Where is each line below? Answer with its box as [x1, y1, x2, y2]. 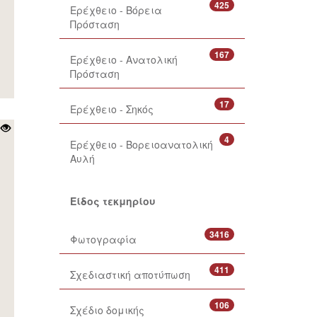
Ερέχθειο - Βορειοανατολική [69, 137, 213, 151]
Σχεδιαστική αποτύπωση [69, 267, 190, 282]
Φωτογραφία [69, 232, 137, 246]
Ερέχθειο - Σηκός [69, 102, 154, 116]
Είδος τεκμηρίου [69, 194, 156, 208]
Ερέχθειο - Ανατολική [69, 52, 178, 67]
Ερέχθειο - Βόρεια [69, 3, 162, 17]
